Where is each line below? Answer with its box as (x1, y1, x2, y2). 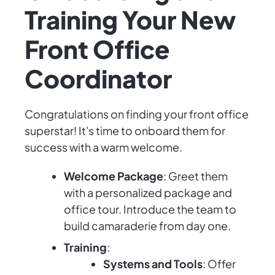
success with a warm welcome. (25, 140, 182, 155)
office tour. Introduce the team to (64, 202, 236, 217)
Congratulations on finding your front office (25, 107, 249, 122)
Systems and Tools (103, 257, 203, 271)
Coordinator (25, 63, 172, 95)
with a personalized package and (64, 185, 232, 200)
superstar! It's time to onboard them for (25, 123, 225, 138)
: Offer (203, 257, 236, 271)
